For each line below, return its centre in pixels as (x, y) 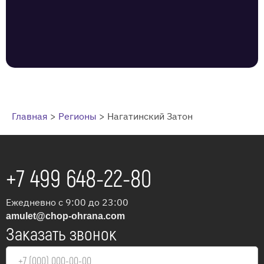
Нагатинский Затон (150, 116)
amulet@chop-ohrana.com (65, 216)
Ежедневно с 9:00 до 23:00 (67, 202)
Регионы (77, 116)
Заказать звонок (61, 235)
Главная (30, 116)
